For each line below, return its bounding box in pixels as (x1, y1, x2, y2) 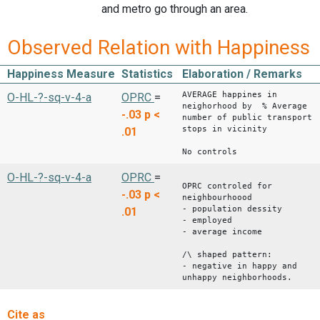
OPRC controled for (182, 181, 272, 191)
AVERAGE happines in (182, 90, 277, 100)
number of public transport (182, 113, 312, 123)
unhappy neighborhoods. (182, 273, 292, 283)
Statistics (121, 67, 173, 81)
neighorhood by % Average (182, 101, 307, 111)
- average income (182, 227, 262, 237)
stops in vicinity (182, 124, 267, 134)
